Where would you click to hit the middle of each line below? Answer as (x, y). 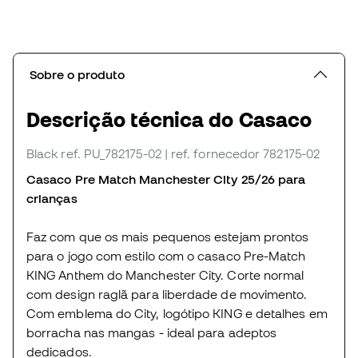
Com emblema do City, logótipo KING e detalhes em (177, 314)
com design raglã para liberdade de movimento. (167, 294)
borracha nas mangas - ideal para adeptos (152, 333)
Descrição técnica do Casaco (169, 120)
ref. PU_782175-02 (111, 154)
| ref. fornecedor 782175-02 (242, 154)
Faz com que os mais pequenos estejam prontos (168, 237)
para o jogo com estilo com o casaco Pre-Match (166, 256)
